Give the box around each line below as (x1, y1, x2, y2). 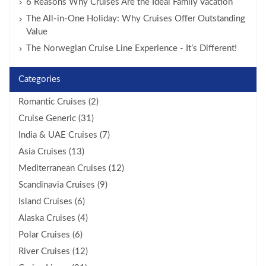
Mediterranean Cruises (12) (18, 164, 124, 173)
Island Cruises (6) (18, 197, 85, 206)
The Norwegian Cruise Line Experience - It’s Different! (26, 44, 237, 53)
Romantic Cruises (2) (18, 97, 99, 106)
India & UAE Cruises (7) (18, 131, 110, 140)
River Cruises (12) (18, 247, 88, 256)
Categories (18, 75, 61, 84)
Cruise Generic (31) (18, 114, 94, 123)
